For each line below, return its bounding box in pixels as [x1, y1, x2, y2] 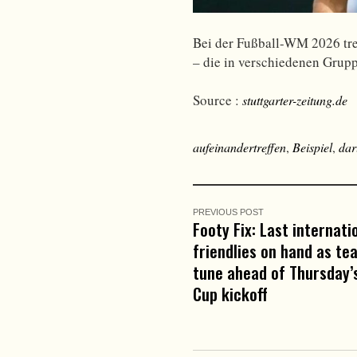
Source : [193, 90, 242, 109]
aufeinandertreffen [193, 138, 286, 155]
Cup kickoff [193, 280, 268, 306]
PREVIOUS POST [193, 206, 264, 217]
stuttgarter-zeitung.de [242, 91, 347, 108]
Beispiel [292, 138, 332, 155]
